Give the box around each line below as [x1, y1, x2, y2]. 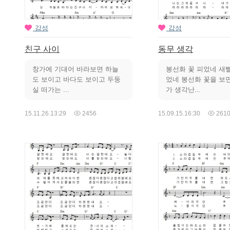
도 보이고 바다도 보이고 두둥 [32, 75, 121, 84]
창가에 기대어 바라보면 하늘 [32, 65, 119, 73]
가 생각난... [165, 86, 201, 94]
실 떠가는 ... [32, 86, 69, 94]
